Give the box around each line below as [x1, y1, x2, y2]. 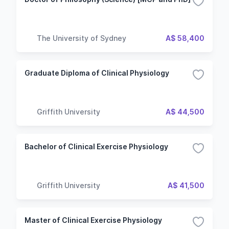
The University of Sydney [37, 33, 126, 42]
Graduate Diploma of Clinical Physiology [25, 68, 169, 77]
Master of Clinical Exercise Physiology [25, 216, 162, 224]
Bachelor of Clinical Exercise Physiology [25, 142, 168, 151]
